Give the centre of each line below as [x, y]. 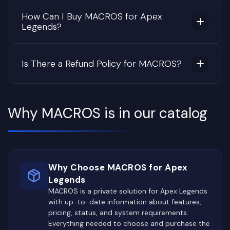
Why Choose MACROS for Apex [118, 167]
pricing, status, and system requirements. [118, 212]
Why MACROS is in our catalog [108, 113]
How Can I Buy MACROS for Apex [92, 16]
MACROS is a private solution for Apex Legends [128, 191]
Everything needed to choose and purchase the [129, 223]
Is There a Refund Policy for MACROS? [102, 63]
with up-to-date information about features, [125, 202]
